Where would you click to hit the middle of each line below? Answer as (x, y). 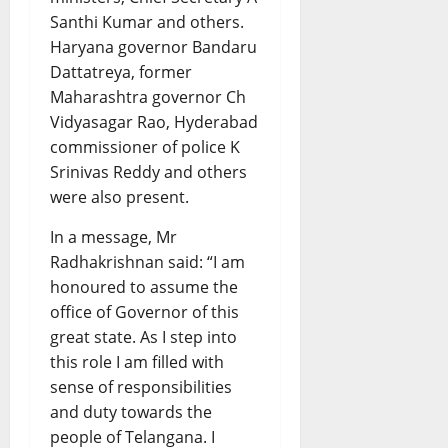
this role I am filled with (137, 362)
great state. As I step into (143, 337)
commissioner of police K (145, 147)
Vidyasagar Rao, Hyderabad (154, 122)
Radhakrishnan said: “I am (147, 262)
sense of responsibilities (141, 387)
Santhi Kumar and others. (147, 22)
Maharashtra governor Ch (148, 97)
